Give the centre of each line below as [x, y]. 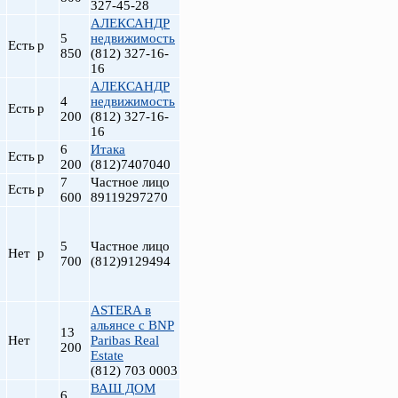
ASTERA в [121, 310]
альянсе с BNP [132, 325]
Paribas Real [125, 340]
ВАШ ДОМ [123, 388]
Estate [107, 355]
